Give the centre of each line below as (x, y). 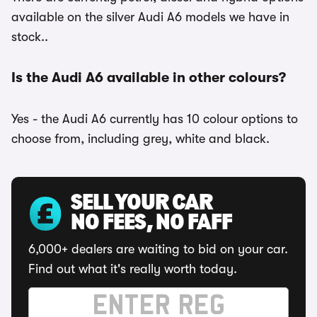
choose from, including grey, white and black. (140, 139)
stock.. (30, 37)
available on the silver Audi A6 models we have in (150, 17)
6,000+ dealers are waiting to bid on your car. (158, 249)
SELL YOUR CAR (142, 204)
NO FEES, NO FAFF (151, 224)
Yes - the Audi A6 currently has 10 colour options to (155, 119)
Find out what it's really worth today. (133, 269)
